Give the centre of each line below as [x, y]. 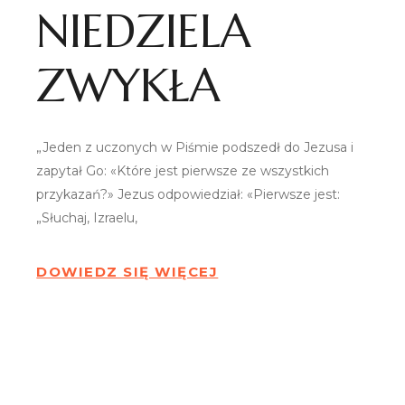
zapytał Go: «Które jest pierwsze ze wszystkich [183, 170]
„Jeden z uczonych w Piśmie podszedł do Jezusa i [195, 147]
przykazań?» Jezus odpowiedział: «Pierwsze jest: [188, 194]
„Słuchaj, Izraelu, [87, 217]
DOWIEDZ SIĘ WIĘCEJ [127, 271]
